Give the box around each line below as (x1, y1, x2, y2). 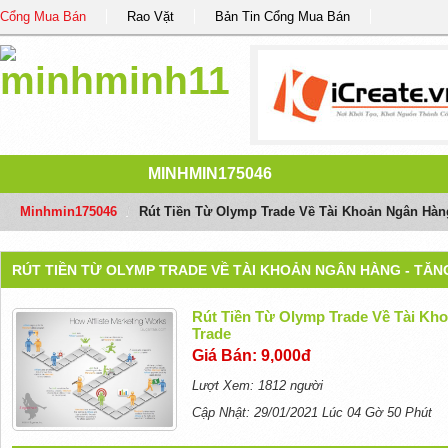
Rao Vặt (127, 9, 174, 24)
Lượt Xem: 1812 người (192, 378, 324, 393)
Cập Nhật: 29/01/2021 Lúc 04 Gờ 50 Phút (192, 405, 433, 420)
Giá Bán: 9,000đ (192, 347, 312, 364)
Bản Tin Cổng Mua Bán (215, 9, 350, 24)
